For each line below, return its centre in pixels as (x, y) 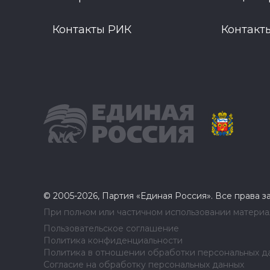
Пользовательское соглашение (111, 228)
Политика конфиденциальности (113, 240)
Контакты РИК (92, 30)
